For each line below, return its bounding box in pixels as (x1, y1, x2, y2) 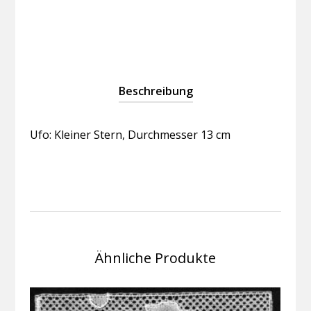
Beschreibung (118, 83, 193, 99)
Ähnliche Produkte (94, 249, 217, 268)
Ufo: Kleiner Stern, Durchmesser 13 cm (29, 127, 230, 143)
